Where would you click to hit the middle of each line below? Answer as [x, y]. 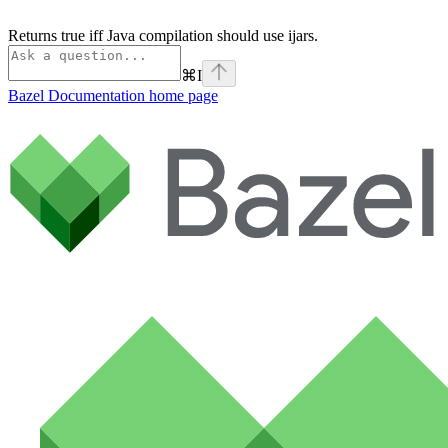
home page [181, 96]
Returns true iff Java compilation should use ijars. [163, 36]
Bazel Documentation [76, 96]
